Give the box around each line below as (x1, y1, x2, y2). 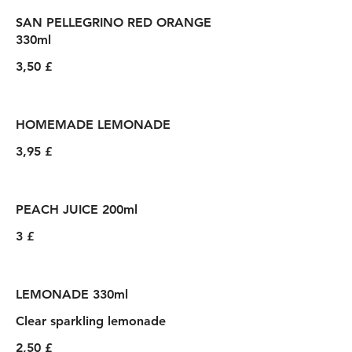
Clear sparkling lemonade (16, 313, 166, 328)
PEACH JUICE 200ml (16, 202, 137, 217)
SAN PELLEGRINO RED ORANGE (16, 15, 211, 30)
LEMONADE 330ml (16, 287, 128, 302)
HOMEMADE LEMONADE (16, 117, 170, 132)
